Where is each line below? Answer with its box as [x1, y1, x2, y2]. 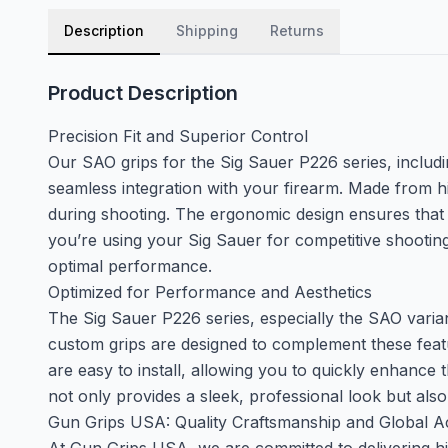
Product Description [48, 81, 238, 105]
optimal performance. [48, 256, 212, 276]
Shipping [176, 22, 238, 39]
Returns [270, 22, 324, 39]
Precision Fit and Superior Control [48, 126, 308, 146]
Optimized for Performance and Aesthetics [48, 282, 372, 302]
